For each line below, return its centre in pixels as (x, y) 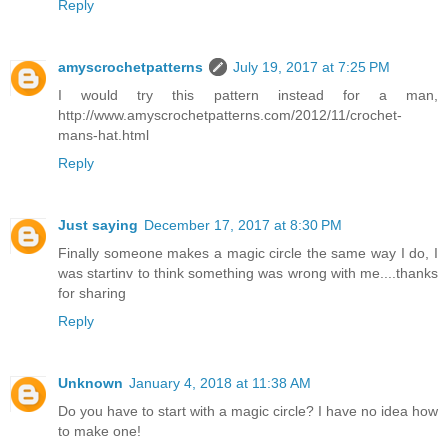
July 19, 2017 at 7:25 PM (311, 66)
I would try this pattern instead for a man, (248, 94)
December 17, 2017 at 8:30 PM (243, 224)
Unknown (90, 382)
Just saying (98, 224)
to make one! (99, 430)
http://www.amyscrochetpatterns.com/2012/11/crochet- (230, 114)
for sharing (92, 292)
